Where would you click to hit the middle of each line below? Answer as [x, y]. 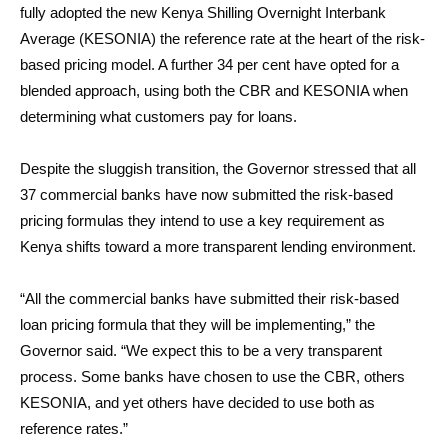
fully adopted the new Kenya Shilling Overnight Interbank [203, 12]
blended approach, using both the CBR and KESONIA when [214, 90]
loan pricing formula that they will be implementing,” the [197, 324]
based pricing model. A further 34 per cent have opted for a [209, 64]
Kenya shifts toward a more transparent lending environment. [218, 246]
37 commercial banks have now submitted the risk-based [206, 194]
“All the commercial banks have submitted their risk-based [209, 298]
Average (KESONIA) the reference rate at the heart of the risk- [222, 38]
